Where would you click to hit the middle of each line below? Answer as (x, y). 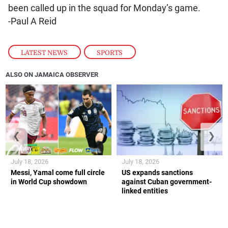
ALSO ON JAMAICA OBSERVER (52, 74)
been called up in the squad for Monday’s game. (104, 8)
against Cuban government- (167, 181)
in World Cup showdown (49, 181)
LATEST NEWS (45, 52)
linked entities (145, 191)
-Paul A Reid (32, 21)
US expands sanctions (157, 172)
